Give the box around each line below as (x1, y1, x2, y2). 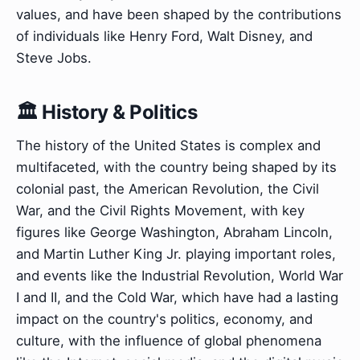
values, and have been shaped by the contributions (16, 6, 342, 22)
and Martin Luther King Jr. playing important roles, (16, 245, 336, 262)
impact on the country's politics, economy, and (16, 310, 313, 327)
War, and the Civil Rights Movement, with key (16, 202, 305, 219)
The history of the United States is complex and (16, 137, 321, 153)
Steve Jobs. (16, 49, 92, 66)
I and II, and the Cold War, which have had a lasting (16, 288, 338, 305)
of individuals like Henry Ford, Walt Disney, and (16, 27, 313, 44)
